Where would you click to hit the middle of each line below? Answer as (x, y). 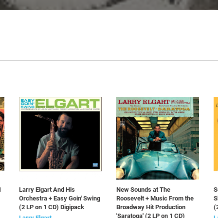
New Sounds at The (143, 190)
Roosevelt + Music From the (155, 198)
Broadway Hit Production (151, 207)
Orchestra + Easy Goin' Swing (60, 198)
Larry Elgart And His (47, 190)
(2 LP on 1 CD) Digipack (52, 207)
